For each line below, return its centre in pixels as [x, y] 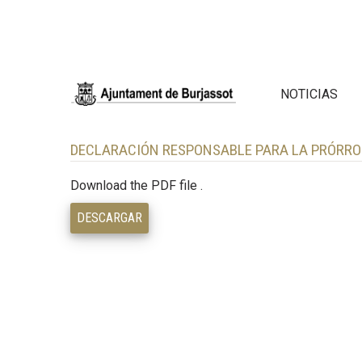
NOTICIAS [309, 94]
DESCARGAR [109, 217]
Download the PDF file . [137, 185]
